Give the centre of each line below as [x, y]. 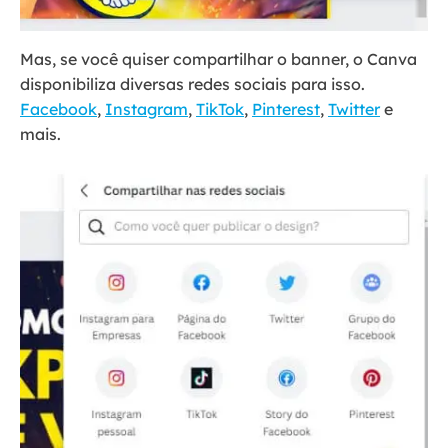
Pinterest [286, 109]
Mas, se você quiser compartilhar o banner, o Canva [218, 59]
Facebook [58, 109]
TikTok [220, 109]
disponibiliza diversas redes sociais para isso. [192, 84]
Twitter [354, 109]
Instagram [146, 109]
